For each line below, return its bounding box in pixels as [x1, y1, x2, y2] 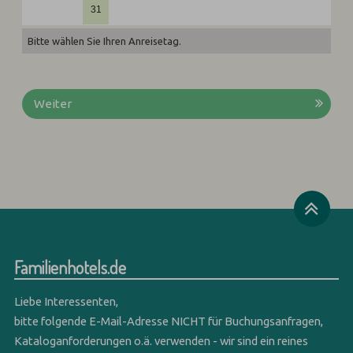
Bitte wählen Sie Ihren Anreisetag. [28, 35, 182, 46]
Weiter [34, 97, 72, 110]
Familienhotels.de [14, 255, 127, 278]
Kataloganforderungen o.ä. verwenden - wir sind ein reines [14, 333, 309, 347]
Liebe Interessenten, [14, 294, 119, 308]
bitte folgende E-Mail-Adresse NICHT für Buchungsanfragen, [14, 314, 324, 328]
